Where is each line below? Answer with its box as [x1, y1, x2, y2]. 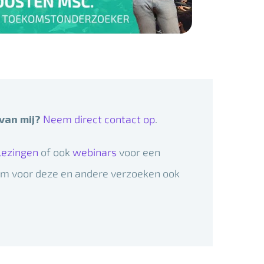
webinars [72, 146, 117, 159]
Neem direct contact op [42, 113, 155, 126]
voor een [116, 146, 160, 159]
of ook [38, 146, 72, 159]
